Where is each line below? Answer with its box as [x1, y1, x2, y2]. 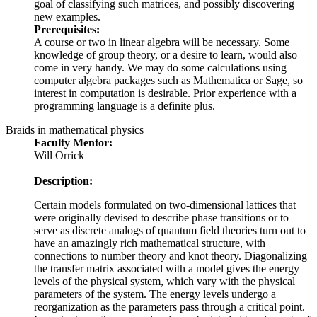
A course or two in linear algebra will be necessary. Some [34, 36, 289, 49]
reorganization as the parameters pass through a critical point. [34, 301, 305, 313]
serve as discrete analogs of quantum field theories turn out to [34, 224, 306, 237]
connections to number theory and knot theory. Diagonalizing [34, 250, 307, 263]
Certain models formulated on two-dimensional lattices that [34, 199, 296, 212]
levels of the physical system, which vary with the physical [34, 275, 295, 288]
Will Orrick [34, 149, 84, 162]
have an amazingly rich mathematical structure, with [34, 237, 265, 250]
